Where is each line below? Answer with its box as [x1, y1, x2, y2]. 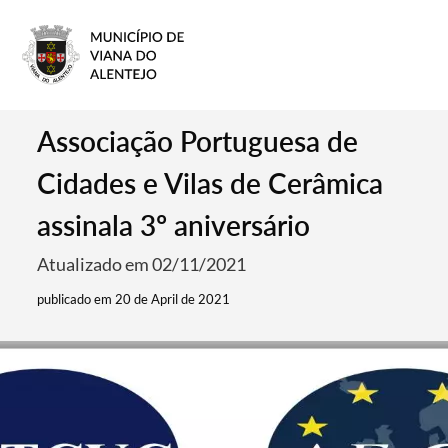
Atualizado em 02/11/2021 [37, 253, 247, 275]
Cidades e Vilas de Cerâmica [37, 166, 384, 200]
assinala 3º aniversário [37, 208, 311, 242]
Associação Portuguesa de [37, 124, 359, 158]
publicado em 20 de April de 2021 [37, 291, 231, 307]
